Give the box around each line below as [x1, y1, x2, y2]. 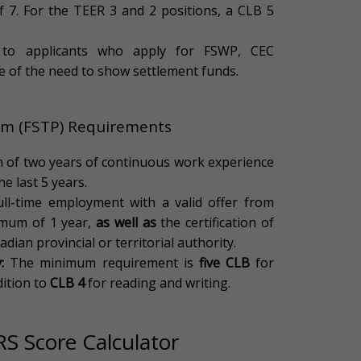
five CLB [198, 254, 250, 272]
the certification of [156, 214, 274, 232]
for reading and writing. [85, 274, 231, 293]
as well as [96, 214, 156, 232]
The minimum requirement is [4, 254, 199, 272]
